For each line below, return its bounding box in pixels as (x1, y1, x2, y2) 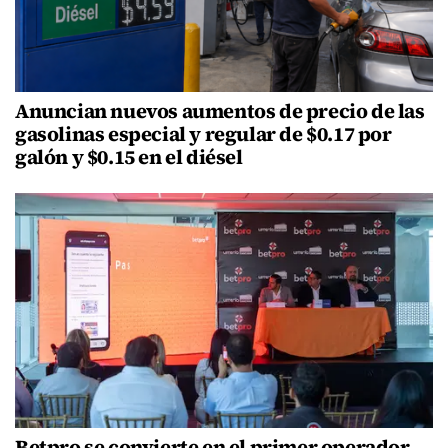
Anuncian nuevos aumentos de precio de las (15, 97, 425, 126)
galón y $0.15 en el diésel (15, 143, 243, 172)
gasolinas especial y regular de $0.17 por (15, 120, 392, 149)
